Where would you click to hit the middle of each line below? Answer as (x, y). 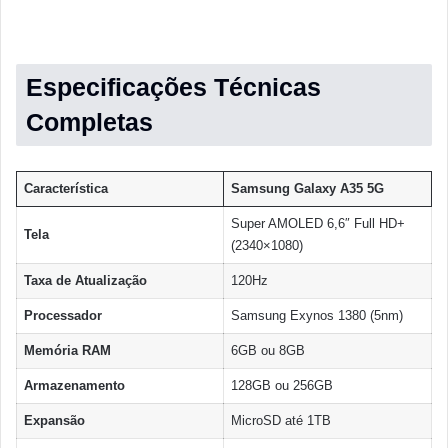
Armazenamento (74, 386)
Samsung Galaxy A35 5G (307, 189)
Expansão (54, 421)
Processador (62, 316)
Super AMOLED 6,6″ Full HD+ (317, 224)
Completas (89, 122)
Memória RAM (67, 351)
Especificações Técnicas (173, 87)
